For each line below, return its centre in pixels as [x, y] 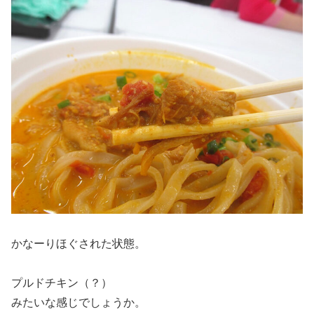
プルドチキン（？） [62, 283]
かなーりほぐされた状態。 [78, 243]
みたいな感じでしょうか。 [78, 303]
